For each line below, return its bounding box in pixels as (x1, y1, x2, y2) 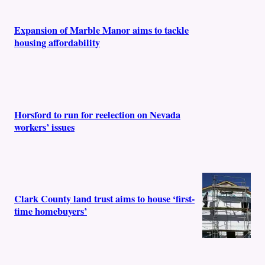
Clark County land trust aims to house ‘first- (14, 192, 195, 206)
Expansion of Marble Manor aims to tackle (14, 23, 189, 38)
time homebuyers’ (14, 204, 87, 219)
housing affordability (14, 35, 100, 50)
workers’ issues (14, 119, 75, 134)
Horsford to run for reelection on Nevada (14, 107, 180, 122)
